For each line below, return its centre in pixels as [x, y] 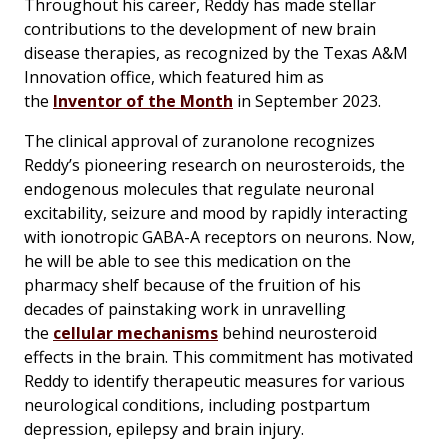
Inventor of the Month [143, 100]
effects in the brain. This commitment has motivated [218, 356]
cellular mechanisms [135, 332]
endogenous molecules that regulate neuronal [199, 188]
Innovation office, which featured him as [174, 76]
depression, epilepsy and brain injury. [164, 428]
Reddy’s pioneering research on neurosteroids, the [214, 164]
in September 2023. [307, 100]
